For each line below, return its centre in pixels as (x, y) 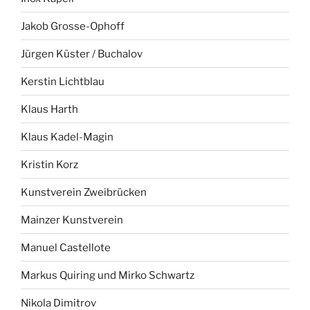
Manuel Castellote (66, 247)
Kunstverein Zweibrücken (84, 192)
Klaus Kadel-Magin (67, 137)
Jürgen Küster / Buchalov (82, 54)
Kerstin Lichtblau (63, 81)
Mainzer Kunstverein (72, 220)
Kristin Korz (49, 164)
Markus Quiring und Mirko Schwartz (108, 275)
